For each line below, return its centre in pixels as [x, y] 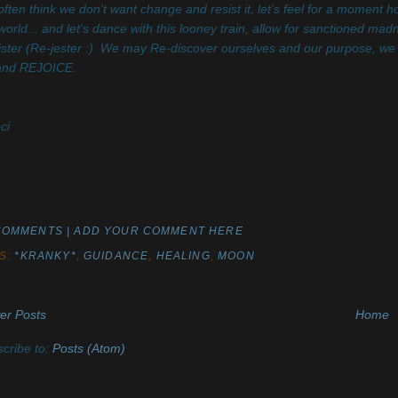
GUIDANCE [116, 255]
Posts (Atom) [89, 348]
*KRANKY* [45, 255]
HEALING [183, 255]
